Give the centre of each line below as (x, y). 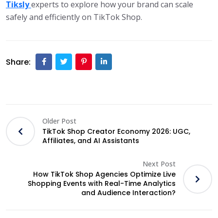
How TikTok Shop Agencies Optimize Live (104, 174)
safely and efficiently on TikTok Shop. (74, 17)
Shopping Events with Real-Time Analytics (102, 184)
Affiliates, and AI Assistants (91, 140)
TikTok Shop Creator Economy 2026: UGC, (116, 131)
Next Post (159, 164)
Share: (18, 62)
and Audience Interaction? (128, 193)
